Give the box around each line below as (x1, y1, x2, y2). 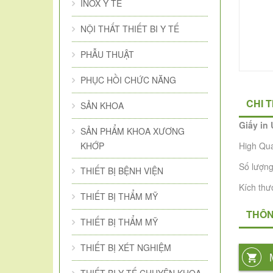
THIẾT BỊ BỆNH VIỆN (80, 165, 163, 177)
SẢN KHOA (80, 99, 124, 112)
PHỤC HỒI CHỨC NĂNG (80, 74, 176, 86)
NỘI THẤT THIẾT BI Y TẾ (80, 23, 179, 35)
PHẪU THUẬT (80, 48, 134, 60)
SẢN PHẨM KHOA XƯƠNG (80, 125, 185, 137)
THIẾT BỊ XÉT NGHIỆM (80, 241, 171, 253)
